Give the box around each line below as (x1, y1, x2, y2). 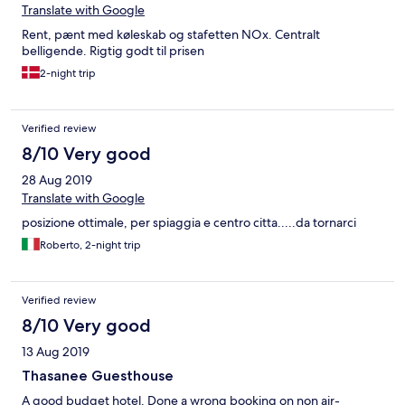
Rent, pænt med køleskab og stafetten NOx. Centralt (22, 26, 320, 43)
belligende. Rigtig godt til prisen (22, 42, 204, 60)
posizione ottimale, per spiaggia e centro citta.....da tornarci (22, 214, 356, 231)
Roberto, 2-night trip (40, 238, 141, 253)
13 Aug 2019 (22, 344, 89, 361)
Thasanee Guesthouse (22, 367, 174, 385)
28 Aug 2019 (22, 172, 92, 189)
